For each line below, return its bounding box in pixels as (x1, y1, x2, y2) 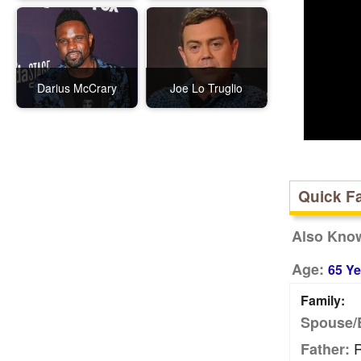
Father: (300, 338, 350, 359)
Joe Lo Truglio (170, 80, 243, 96)
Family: (300, 291, 345, 309)
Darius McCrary (36, 80, 117, 96)
